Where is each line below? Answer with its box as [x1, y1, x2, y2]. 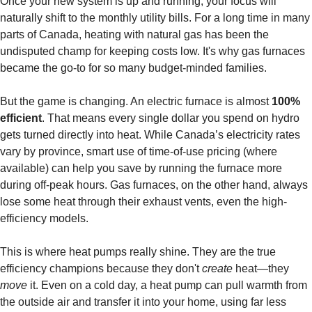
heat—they [233, 263, 289, 275]
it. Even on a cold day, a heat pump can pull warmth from [27, 279, 307, 292]
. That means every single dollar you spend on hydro [42, 112, 299, 125]
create [202, 263, 233, 275]
